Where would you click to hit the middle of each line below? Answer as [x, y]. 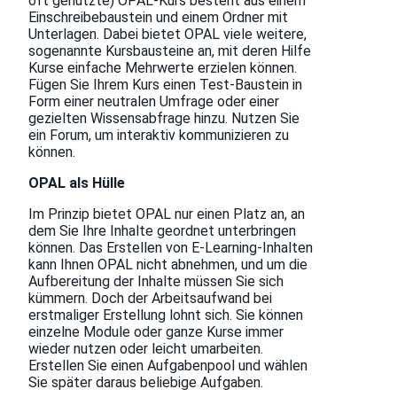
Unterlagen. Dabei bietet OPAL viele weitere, [167, 35]
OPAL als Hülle [77, 183]
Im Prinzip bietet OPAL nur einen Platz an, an [167, 214]
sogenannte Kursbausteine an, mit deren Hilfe [170, 51]
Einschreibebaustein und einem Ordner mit [158, 18]
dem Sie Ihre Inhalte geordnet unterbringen [162, 231]
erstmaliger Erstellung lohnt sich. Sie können [166, 315]
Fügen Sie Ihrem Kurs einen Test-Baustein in [165, 85]
